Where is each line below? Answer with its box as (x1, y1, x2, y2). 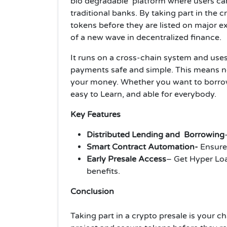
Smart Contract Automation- (87, 141, 200, 152)
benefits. (87, 166, 120, 176)
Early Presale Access (87, 154, 166, 164)
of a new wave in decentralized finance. (70, 32, 221, 43)
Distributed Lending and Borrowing (87, 129, 224, 140)
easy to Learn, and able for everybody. (70, 89, 216, 99)
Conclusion (70, 186, 114, 197)
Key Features (70, 109, 121, 120)
